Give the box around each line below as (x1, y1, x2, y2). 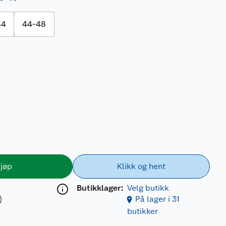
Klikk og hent (117, 161, 165, 171)
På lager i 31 (135, 194, 180, 204)
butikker (127, 206, 158, 216)
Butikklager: (76, 183, 123, 193)
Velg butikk (127, 183, 169, 193)
